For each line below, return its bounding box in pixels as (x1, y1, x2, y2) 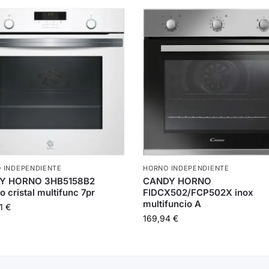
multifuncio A (143, 198, 202, 210)
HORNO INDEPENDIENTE (143, 164, 229, 173)
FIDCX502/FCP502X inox (143, 187, 254, 199)
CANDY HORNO (143, 175, 212, 187)
